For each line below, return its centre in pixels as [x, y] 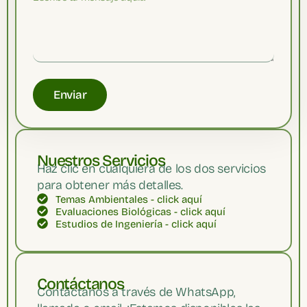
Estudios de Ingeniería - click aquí [136, 224]
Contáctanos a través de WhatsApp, [136, 292]
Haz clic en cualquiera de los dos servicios [151, 169]
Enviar [70, 95]
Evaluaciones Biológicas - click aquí [140, 211]
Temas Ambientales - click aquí [129, 199]
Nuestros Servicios [101, 161]
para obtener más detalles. [110, 185]
